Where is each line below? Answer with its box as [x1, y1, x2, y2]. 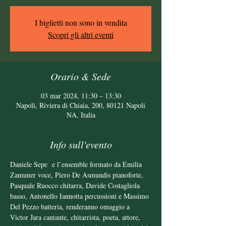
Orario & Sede [50, 70, 111, 83]
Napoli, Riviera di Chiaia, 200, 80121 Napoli [16, 100, 145, 110]
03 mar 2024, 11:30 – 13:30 [40, 91, 121, 100]
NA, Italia [66, 110, 95, 120]
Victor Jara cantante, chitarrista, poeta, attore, [10, 212, 142, 222]
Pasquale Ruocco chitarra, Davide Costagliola [10, 181, 142, 190]
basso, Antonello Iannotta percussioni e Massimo [10, 191, 151, 201]
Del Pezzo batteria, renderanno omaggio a [10, 202, 132, 211]
